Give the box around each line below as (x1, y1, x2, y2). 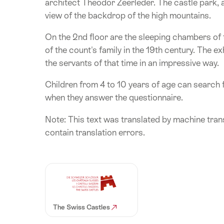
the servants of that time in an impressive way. (45, 57, 219, 68)
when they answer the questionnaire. (45, 92, 183, 103)
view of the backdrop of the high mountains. (45, 10, 211, 20)
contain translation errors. (45, 127, 145, 137)
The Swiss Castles (53, 203, 111, 211)
